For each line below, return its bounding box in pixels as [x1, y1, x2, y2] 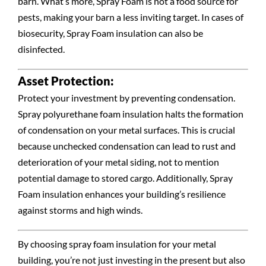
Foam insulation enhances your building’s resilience [17, 188, 226, 200]
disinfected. [17, 43, 65, 55]
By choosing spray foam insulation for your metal [17, 238, 216, 250]
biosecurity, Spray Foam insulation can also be [17, 27, 203, 39]
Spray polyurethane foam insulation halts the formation [17, 108, 243, 120]
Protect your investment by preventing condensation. [17, 92, 235, 104]
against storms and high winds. [17, 204, 142, 216]
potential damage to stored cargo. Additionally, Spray [17, 172, 233, 184]
